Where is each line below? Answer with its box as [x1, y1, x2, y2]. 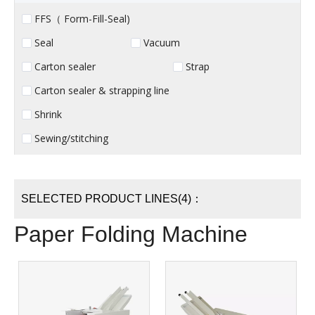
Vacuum [143, 36, 180, 49]
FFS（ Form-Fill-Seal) [34, 12, 130, 25]
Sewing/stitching [34, 131, 108, 145]
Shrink [34, 108, 62, 121]
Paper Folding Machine [14, 221, 247, 247]
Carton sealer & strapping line [34, 84, 169, 97]
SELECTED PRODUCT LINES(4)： [21, 193, 202, 205]
